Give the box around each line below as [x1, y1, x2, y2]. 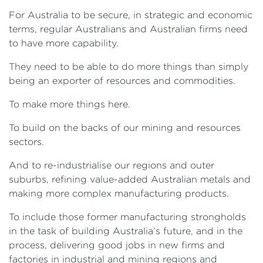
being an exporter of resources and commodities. [9, 76, 235, 86]
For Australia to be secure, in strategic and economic [9, 10, 252, 20]
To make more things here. [9, 99, 130, 109]
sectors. [9, 137, 44, 147]
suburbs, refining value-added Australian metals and [9, 174, 251, 184]
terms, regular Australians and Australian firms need [9, 24, 248, 34]
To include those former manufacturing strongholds [9, 212, 246, 222]
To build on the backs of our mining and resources [9, 123, 241, 133]
